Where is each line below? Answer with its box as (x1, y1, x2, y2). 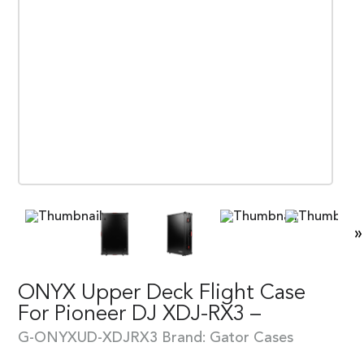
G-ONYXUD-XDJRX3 (18, 330, 158, 345)
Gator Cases (210, 330, 293, 345)
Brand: (162, 330, 210, 345)
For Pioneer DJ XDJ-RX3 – (18, 303, 261, 325)
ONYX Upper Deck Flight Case (18, 282, 305, 304)
